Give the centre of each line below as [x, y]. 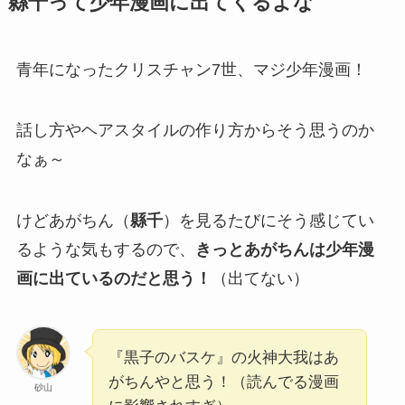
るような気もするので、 [105, 250]
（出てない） [260, 279]
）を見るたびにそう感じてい [268, 221]
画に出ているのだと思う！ [113, 279]
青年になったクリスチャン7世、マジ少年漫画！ [191, 69]
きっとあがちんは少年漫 [284, 250]
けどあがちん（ [73, 221]
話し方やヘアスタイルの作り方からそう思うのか [195, 131]
